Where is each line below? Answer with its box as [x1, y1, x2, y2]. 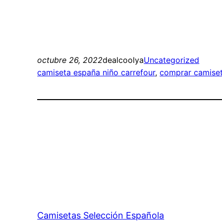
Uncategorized [144, 55, 200, 65]
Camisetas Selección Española [37, 210, 165, 221]
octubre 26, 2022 [37, 55, 103, 65]
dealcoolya [103, 55, 144, 65]
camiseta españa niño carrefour [37, 67, 156, 78]
